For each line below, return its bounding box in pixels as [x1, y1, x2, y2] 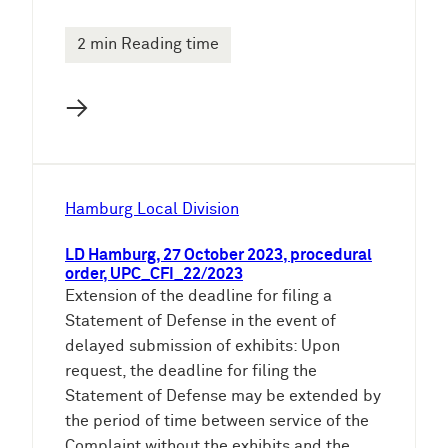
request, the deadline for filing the [65, 362, 317, 380]
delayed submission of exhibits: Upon [65, 337, 340, 355]
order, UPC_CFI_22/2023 [65, 265, 243, 283]
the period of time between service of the [65, 412, 369, 430]
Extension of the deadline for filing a [65, 287, 332, 305]
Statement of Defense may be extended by [65, 387, 381, 405]
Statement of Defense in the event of [65, 312, 336, 330]
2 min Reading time [77, 35, 219, 53]
